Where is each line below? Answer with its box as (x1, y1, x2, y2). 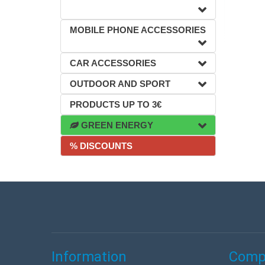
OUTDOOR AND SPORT (70, 79, 170, 89)
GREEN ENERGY (79, 120, 153, 130)
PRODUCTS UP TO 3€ (70, 99, 161, 109)
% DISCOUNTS (70, 141, 132, 151)
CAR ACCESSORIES (70, 58, 156, 68)
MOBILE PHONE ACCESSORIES (70, 25, 206, 35)
